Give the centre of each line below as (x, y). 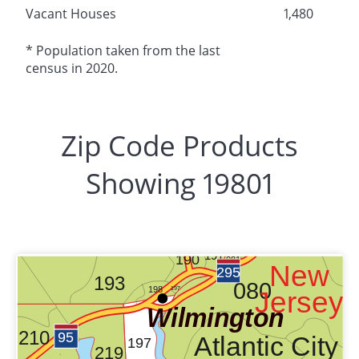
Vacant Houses (71, 13)
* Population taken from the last (123, 50)
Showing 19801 (179, 183)
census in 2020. (72, 68)
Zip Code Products (179, 145)
